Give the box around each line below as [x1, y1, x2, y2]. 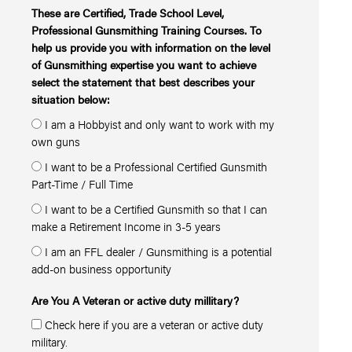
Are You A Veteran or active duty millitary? [31, 292, 240, 308]
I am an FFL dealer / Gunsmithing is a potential [45, 244, 273, 259]
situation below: [31, 91, 111, 107]
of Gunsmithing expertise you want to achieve [31, 57, 257, 72]
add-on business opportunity [31, 261, 172, 277]
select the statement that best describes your [31, 74, 255, 90]
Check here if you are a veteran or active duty [45, 317, 264, 332]
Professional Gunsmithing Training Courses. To [31, 22, 262, 38]
